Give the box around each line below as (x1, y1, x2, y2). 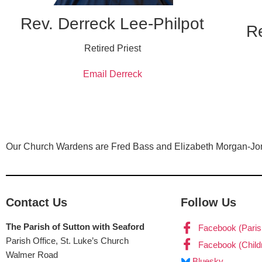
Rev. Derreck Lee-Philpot (20, 14, 205, 33)
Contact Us (6, 196, 67, 209)
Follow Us (180, 196, 236, 209)
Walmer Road (6, 250, 58, 260)
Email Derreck (82, 68, 142, 79)
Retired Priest (84, 43, 141, 53)
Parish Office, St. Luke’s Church (6, 236, 129, 246)
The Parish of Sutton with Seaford (6, 222, 144, 232)
